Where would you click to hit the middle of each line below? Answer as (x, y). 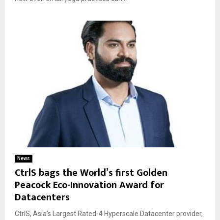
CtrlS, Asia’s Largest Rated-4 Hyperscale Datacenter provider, (109, 214)
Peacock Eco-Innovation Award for (89, 185)
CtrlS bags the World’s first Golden (91, 173)
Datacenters (42, 198)
